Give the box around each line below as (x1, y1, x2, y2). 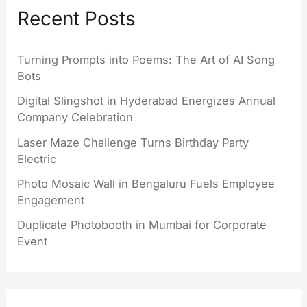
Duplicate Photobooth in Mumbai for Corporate (17, 218, 267, 232)
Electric (17, 151, 57, 166)
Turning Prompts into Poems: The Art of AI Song (17, 52, 275, 66)
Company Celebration (17, 110, 134, 125)
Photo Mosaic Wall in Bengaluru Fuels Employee (17, 176, 275, 191)
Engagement (17, 193, 85, 207)
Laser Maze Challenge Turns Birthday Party (17, 135, 249, 149)
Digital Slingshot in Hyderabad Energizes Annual (17, 94, 276, 108)
